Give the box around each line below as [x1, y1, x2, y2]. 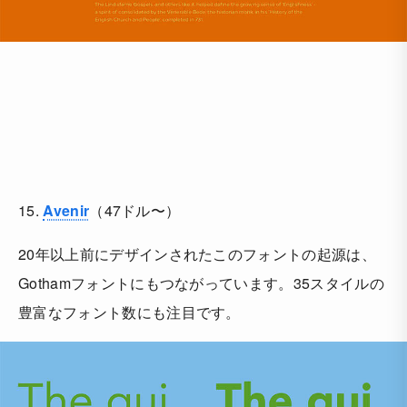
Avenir [43, 199, 90, 221]
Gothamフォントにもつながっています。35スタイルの [18, 272, 384, 293]
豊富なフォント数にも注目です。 [18, 301, 241, 323]
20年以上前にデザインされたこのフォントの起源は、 [18, 243, 376, 264]
